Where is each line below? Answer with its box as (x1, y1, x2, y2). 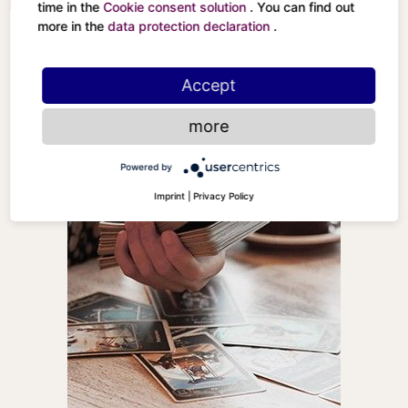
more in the (37, 18, 108, 34)
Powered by (120, 160, 173, 172)
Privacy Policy (193, 190, 254, 201)
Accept (181, 76, 236, 95)
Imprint (154, 190, 185, 201)
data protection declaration (107, 18, 274, 34)
